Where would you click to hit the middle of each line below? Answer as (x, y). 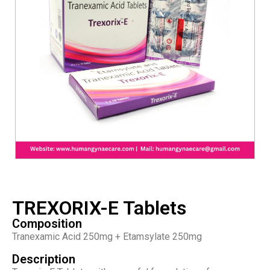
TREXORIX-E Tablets (99, 208)
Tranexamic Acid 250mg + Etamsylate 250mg (107, 237)
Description (44, 259)
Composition (47, 224)
